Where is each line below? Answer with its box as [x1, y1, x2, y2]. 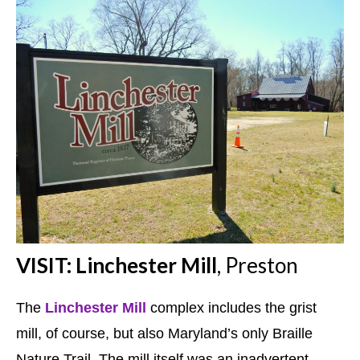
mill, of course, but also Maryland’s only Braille [16, 325, 313, 342]
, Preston [217, 252, 298, 278]
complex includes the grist [150, 299, 317, 316]
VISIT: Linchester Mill [16, 252, 217, 278]
